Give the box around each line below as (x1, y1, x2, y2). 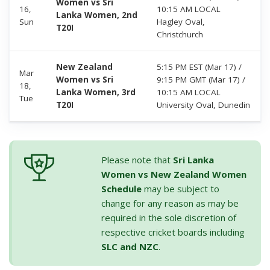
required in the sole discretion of (101, 211, 236, 224)
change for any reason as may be (101, 196, 239, 209)
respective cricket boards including (101, 225, 245, 238)
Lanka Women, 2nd (56, 9, 137, 20)
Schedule (101, 182, 142, 195)
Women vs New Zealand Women (101, 168, 246, 180)
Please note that (101, 153, 173, 166)
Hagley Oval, (157, 16, 205, 27)
